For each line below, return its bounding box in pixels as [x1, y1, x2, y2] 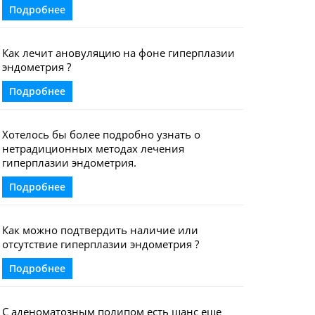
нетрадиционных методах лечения [1, 141, 184, 155]
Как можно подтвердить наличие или [1, 223, 198, 237]
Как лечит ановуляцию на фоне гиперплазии [1, 46, 235, 60]
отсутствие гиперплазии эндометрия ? [1, 237, 199, 251]
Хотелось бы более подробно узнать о [1, 127, 200, 141]
